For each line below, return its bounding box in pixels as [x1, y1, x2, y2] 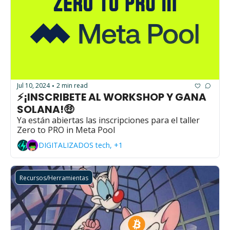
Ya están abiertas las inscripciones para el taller [17, 114, 200, 126]
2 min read [56, 81, 88, 90]
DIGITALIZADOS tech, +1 [39, 140, 123, 150]
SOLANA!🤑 [17, 102, 74, 117]
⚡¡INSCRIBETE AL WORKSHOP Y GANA [17, 89, 206, 104]
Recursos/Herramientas [20, 173, 88, 182]
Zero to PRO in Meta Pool [17, 124, 115, 136]
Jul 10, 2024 [17, 81, 50, 90]
